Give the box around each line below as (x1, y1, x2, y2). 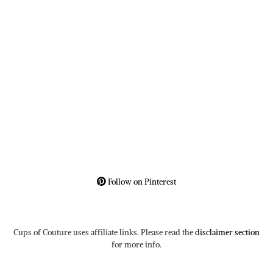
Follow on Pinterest (106, 176, 176, 187)
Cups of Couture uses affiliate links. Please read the (13, 227, 195, 238)
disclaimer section (195, 227, 260, 238)
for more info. (112, 239, 161, 250)
